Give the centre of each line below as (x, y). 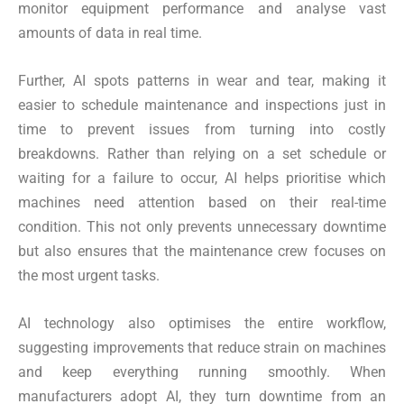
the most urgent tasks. (89, 276)
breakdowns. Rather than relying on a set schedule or (202, 154)
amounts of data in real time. (110, 33)
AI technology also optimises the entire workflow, (202, 324)
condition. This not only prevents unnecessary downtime (202, 227)
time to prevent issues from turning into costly (202, 130)
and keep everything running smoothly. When (202, 372)
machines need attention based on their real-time (202, 203)
